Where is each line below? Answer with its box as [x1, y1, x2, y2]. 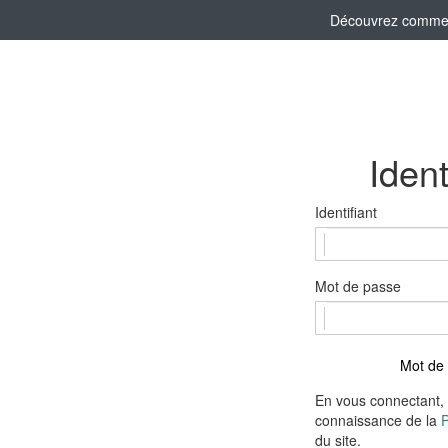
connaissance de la [315, 410, 442, 431]
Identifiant [315, 202, 378, 223]
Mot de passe [315, 276, 402, 297]
